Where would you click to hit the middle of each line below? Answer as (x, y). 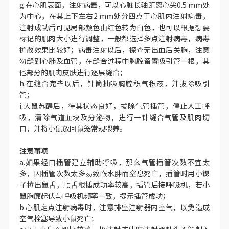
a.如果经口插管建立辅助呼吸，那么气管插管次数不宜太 (114, 162)
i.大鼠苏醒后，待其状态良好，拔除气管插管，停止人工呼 (114, 106)
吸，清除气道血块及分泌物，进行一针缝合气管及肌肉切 (114, 117)
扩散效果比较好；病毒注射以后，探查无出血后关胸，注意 (114, 50)
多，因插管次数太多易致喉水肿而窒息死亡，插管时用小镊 (114, 173)
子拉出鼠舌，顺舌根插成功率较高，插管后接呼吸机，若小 (114, 185)
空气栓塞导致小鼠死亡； (59, 218)
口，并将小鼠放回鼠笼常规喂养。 (73, 128)
